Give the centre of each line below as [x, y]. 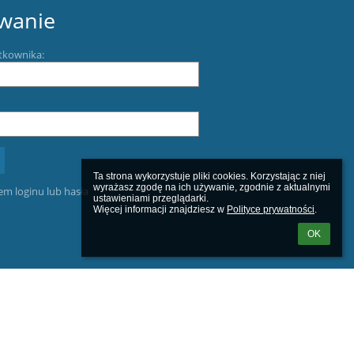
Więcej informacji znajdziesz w [160, 209]
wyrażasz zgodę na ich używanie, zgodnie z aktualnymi [212, 187]
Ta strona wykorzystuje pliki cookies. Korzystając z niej [209, 176]
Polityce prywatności [271, 209]
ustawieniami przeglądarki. [151, 198]
